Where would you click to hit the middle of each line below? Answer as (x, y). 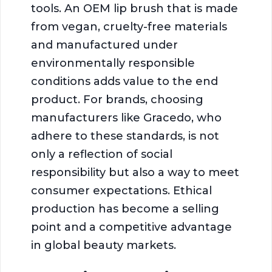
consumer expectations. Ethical (121, 190)
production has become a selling (125, 209)
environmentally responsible (113, 63)
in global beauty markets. (104, 245)
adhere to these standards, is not (125, 136)
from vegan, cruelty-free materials (129, 26)
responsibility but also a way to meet (135, 172)
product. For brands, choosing (117, 99)
